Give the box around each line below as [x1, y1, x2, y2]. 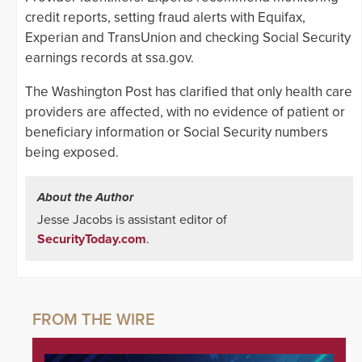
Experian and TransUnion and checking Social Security [25, 29, 351, 47]
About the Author [37, 190, 133, 205]
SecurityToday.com [37, 231, 146, 248]
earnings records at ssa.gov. [25, 49, 194, 67]
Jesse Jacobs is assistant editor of [37, 212, 227, 229]
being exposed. [25, 144, 119, 162]
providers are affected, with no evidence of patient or [25, 103, 345, 121]
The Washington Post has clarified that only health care [25, 83, 352, 101]
